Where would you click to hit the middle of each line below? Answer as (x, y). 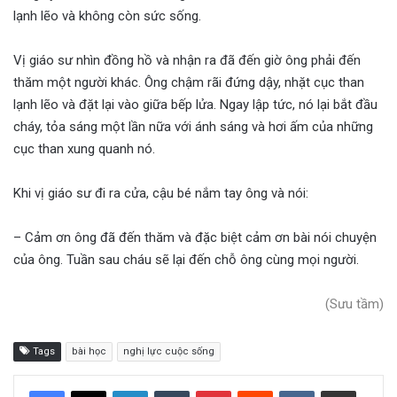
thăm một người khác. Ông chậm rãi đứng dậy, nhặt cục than (189, 83)
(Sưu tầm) (354, 304)
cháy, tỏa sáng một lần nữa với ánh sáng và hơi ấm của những (193, 127)
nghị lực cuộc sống (169, 352)
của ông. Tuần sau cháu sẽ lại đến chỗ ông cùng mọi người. (186, 260)
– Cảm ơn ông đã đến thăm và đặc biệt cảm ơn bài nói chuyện (195, 238)
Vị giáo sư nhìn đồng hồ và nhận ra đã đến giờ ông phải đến (187, 61)
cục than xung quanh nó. (84, 149)
